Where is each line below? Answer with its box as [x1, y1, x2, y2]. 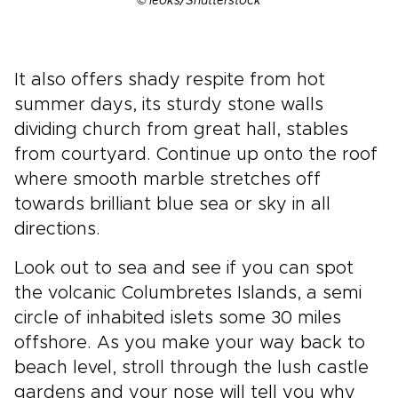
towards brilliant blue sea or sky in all [14, 195, 330, 214]
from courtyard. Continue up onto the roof [14, 146, 378, 164]
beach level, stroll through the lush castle [14, 359, 369, 378]
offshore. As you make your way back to [14, 334, 365, 353]
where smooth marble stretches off [14, 171, 321, 189]
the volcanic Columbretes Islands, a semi [14, 284, 362, 303]
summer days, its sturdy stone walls [14, 96, 323, 115]
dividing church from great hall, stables [14, 121, 348, 139]
